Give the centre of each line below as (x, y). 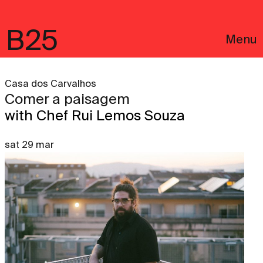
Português (35, 204)
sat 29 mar (29, 145)
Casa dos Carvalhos (50, 84)
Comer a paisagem (67, 99)
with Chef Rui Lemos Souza (95, 115)
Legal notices (42, 218)
